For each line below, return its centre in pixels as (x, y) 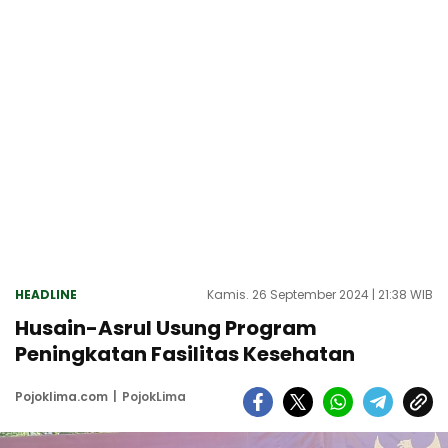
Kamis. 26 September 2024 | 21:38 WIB (320, 294)
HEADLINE (46, 294)
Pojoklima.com (61, 396)
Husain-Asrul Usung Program (166, 327)
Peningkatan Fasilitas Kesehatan (185, 353)
